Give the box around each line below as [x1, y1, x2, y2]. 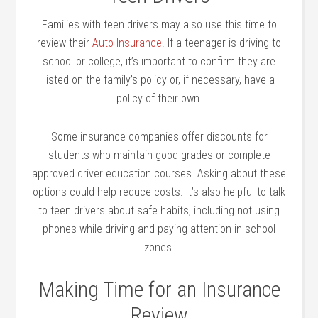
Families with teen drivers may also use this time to [41, 17, 277, 31]
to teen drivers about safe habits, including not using [38, 203, 280, 217]
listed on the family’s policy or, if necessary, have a [43, 72, 275, 87]
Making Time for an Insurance [38, 276, 280, 302]
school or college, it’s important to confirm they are [43, 54, 275, 68]
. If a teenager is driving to [162, 35, 281, 50]
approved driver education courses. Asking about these [32, 166, 286, 180]
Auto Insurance [92, 35, 162, 50]
